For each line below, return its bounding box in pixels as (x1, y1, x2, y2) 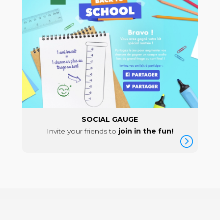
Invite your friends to (46, 127, 118, 136)
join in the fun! (118, 127, 173, 136)
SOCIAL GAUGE (82, 115, 138, 124)
